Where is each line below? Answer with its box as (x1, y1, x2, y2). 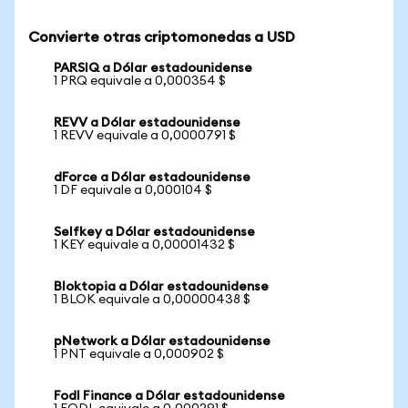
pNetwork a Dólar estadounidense (54, 335, 270, 348)
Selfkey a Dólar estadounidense (54, 226, 255, 239)
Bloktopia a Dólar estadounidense (54, 280, 269, 293)
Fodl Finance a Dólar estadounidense (54, 390, 285, 403)
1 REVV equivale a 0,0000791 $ (54, 129, 236, 142)
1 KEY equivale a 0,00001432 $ (54, 239, 235, 251)
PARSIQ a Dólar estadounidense (54, 62, 252, 75)
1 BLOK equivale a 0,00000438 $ (54, 293, 250, 306)
